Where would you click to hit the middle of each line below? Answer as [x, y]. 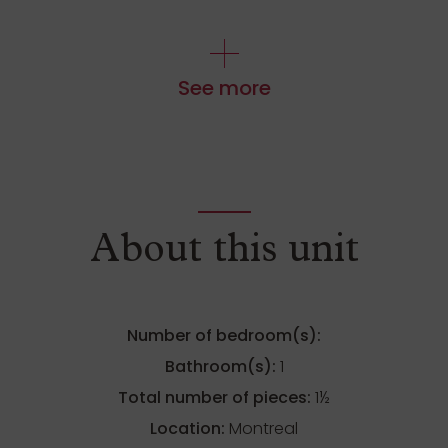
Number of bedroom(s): [224, 336]
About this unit [224, 253]
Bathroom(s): [222, 367]
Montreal [261, 429]
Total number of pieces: [216, 398]
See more [224, 88]
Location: [187, 429]
